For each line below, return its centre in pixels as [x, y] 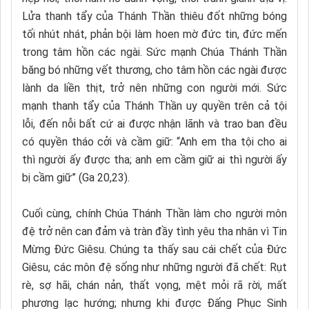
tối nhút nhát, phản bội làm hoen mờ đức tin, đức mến [154, 34]
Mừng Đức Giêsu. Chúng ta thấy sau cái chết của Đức [154, 249]
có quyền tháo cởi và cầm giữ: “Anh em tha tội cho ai [154, 141]
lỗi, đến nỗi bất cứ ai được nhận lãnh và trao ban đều [154, 123]
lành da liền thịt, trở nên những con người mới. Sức [154, 88]
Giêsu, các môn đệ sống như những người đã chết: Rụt [154, 267]
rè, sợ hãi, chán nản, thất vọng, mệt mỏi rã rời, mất [154, 285]
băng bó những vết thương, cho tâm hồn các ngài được [154, 70]
